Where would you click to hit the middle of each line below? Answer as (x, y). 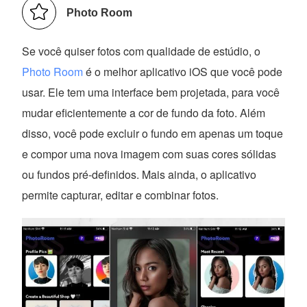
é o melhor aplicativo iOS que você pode (183, 72)
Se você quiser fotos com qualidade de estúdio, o (142, 51)
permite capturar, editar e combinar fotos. (121, 195)
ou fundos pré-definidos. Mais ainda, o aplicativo (139, 175)
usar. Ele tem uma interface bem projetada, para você (151, 93)
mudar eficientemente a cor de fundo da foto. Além (144, 113)
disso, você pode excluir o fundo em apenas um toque (153, 134)
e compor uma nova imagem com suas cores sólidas (149, 154)
